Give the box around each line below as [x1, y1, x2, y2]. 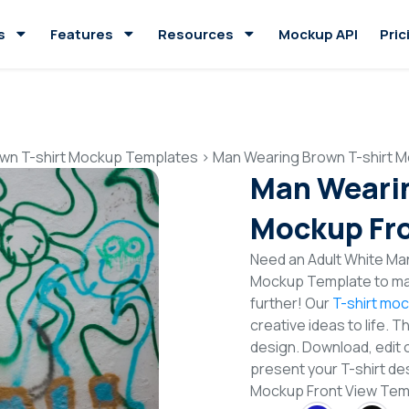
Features [50, 24, 113, 44]
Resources [158, 24, 234, 44]
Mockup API [278, 24, 358, 44]
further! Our [250, 293, 332, 313]
